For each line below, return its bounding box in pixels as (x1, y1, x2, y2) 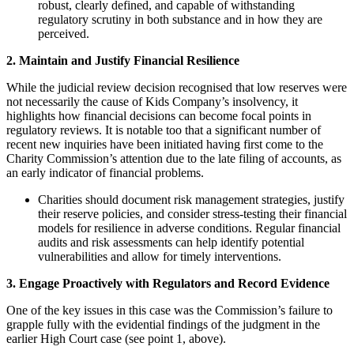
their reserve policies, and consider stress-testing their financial (38, 207, 347, 221)
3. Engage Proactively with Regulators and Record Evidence (6, 277, 330, 291)
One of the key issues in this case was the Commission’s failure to (6, 303, 333, 318)
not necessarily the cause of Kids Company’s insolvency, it (6, 95, 298, 109)
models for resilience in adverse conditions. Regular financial (38, 221, 341, 235)
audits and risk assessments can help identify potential (38, 235, 304, 250)
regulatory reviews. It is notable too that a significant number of (6, 123, 321, 137)
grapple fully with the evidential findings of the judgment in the (6, 318, 320, 332)
